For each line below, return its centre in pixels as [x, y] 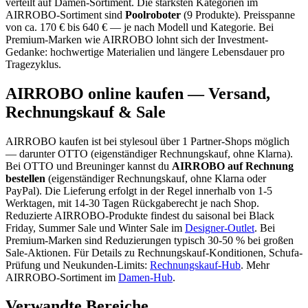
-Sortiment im [86, 277]
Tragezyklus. [33, 64]
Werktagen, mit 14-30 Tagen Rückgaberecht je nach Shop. [132, 203]
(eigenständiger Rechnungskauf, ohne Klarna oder [157, 178]
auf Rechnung [259, 166]
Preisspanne [269, 14]
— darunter [32, 153]
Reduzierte [30, 215]
